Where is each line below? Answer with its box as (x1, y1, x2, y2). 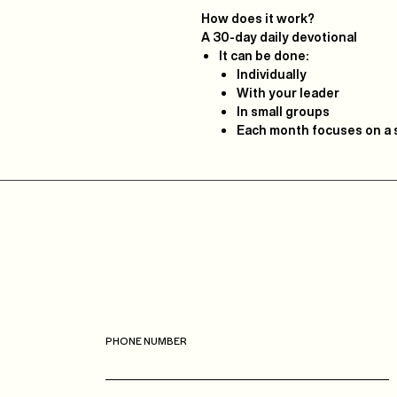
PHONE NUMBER (105, 333, 187, 347)
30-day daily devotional (213, 27, 357, 46)
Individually (237, 65, 307, 83)
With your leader (237, 83, 339, 102)
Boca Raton (167, 238, 238, 256)
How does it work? (201, 9, 315, 27)
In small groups (237, 102, 330, 121)
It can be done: (219, 46, 308, 65)
